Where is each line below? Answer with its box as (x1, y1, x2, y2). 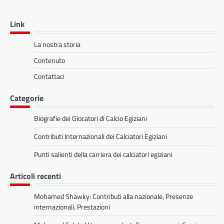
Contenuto (34, 54, 65, 65)
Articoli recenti (10, 169, 61, 182)
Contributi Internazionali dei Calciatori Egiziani (34, 130, 167, 141)
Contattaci (34, 70, 64, 81)
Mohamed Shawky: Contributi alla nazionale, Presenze (34, 190, 193, 201)
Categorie (10, 91, 43, 104)
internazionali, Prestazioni (34, 201, 110, 212)
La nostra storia (34, 38, 80, 49)
